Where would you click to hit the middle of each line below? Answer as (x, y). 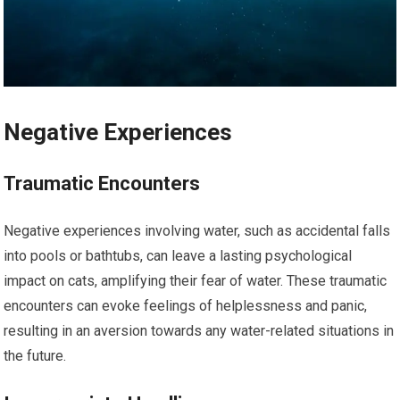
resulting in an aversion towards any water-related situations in (199, 330)
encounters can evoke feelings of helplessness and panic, (186, 305)
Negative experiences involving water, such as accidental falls (197, 230)
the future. (35, 355)
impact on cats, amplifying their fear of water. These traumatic (196, 280)
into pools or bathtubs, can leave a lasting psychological (178, 255)
